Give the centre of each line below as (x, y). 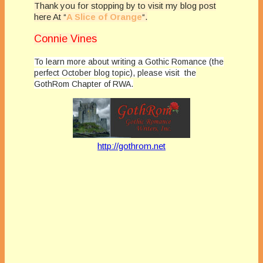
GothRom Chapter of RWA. (84, 84)
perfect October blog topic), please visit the (115, 73)
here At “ (50, 16)
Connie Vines (65, 38)
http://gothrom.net (131, 146)
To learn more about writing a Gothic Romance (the (129, 61)
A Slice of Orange (104, 16)
